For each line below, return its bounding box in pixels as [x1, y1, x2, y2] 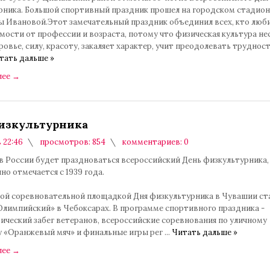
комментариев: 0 [121, 137, 189, 147]
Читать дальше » [172, 227, 237, 237]
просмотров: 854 [38, 137, 105, 147]
